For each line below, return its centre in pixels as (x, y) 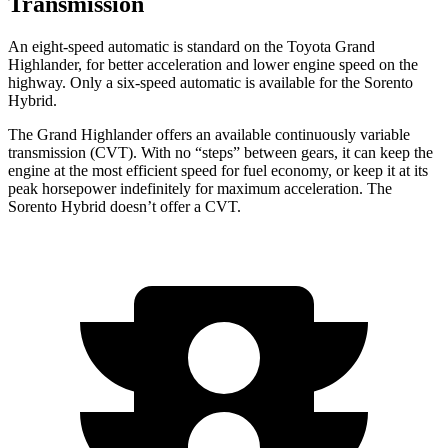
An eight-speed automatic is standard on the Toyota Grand (191, 46)
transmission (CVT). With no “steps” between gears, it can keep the (220, 152)
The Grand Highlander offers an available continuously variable (209, 134)
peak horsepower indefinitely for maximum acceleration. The (200, 188)
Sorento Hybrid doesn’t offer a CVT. (124, 206)
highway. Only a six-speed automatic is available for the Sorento (210, 82)
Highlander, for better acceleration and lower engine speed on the (213, 64)
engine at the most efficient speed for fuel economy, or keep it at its (218, 170)
